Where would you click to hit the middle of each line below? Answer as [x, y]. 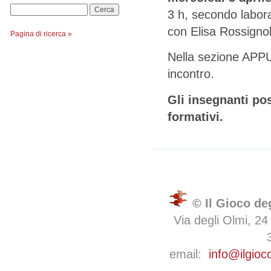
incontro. [191, 74]
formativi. [195, 116]
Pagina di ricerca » [41, 34]
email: [189, 254]
